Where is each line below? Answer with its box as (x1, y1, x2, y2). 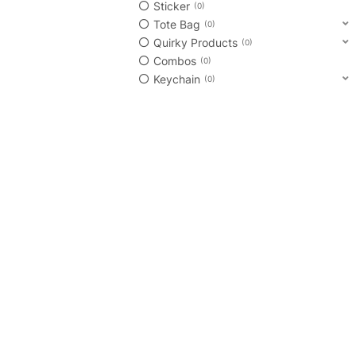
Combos (153, 54, 196, 68)
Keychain (153, 72, 200, 87)
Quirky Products (153, 35, 238, 49)
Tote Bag (153, 17, 200, 31)
